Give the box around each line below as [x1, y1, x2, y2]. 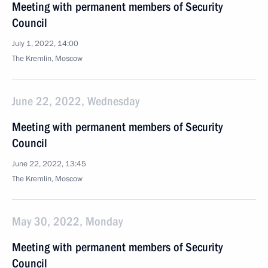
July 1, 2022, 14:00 [12, 38, 78, 49]
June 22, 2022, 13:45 [12, 159, 86, 169]
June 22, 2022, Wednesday [12, 94, 139, 108]
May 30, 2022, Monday [12, 214, 123, 229]
